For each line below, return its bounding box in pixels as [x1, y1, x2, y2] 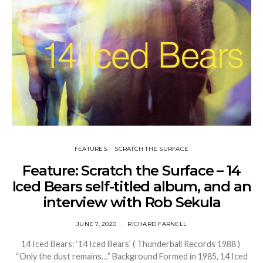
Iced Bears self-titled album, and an [12, 177, 251, 195]
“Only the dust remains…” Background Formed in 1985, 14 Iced [15, 251, 248, 261]
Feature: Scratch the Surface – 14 [22, 161, 241, 179]
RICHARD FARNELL [127, 220, 187, 228]
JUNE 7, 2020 [76, 220, 116, 228]
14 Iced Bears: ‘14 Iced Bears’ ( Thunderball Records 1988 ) [21, 238, 242, 249]
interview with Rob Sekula [42, 193, 221, 211]
